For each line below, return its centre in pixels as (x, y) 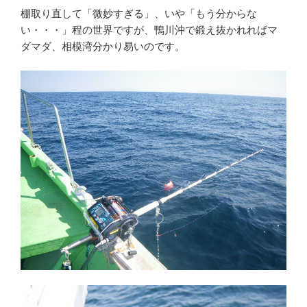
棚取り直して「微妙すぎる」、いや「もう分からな (139, 14)
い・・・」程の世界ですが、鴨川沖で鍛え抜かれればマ (149, 30)
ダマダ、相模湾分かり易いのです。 (103, 47)
